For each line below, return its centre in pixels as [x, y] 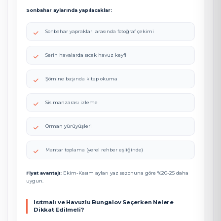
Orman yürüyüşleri [69, 126]
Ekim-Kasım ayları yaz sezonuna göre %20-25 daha [125, 173]
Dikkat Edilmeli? [59, 210]
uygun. [35, 181]
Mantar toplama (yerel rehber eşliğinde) [94, 150]
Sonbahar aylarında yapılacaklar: [69, 10]
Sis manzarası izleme [72, 102]
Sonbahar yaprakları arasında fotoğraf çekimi [100, 31]
